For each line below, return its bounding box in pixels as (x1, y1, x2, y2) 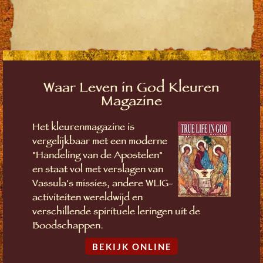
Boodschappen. (32, 219, 103, 234)
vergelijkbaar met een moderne (32, 134, 167, 150)
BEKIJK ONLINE (92, 241, 172, 252)
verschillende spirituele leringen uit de (32, 205, 200, 220)
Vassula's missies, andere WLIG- (32, 177, 173, 192)
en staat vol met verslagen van (32, 163, 163, 178)
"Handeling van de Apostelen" (32, 149, 163, 164)
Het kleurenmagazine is (32, 120, 134, 136)
